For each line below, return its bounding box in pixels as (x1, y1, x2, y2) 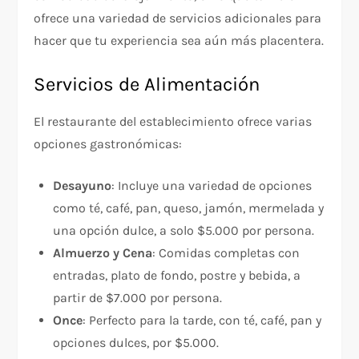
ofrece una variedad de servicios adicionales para (34, 10, 322, 26)
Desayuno (53, 177, 112, 193)
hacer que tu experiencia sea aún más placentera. (34, 32, 325, 48)
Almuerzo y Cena (53, 244, 153, 260)
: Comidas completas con (152, 244, 301, 260)
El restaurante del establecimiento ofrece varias (34, 113, 313, 129)
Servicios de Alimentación (34, 72, 260, 95)
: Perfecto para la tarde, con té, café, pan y (83, 312, 322, 328)
